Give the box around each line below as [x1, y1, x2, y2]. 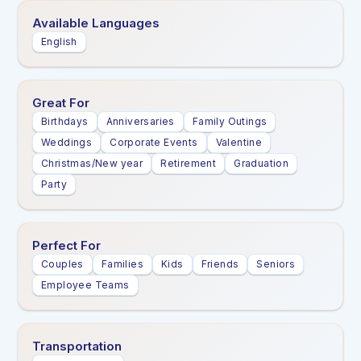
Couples [41, 258, 84, 270]
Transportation [32, 338, 122, 354]
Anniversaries [106, 115, 175, 127]
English [41, 35, 77, 48]
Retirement [160, 157, 217, 169]
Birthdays [41, 115, 89, 127]
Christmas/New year [41, 157, 143, 169]
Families [101, 258, 144, 270]
